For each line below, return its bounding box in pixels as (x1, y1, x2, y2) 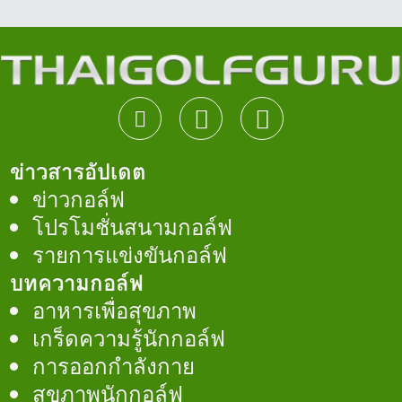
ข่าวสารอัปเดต (10, 154, 147, 190)
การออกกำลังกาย (32, 349, 196, 385)
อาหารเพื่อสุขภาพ (32, 293, 197, 329)
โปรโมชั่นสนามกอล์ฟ (32, 210, 233, 246)
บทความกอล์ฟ (10, 266, 144, 301)
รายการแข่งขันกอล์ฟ (32, 238, 228, 274)
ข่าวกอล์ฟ (32, 182, 126, 218)
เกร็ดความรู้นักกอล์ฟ (32, 321, 226, 357)
